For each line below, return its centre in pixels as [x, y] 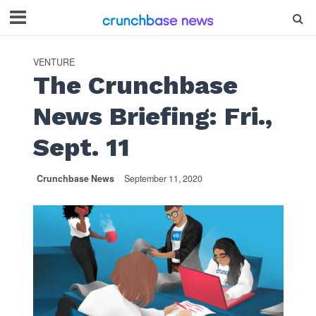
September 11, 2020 [163, 178]
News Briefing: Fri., [152, 116]
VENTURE [54, 62]
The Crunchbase [135, 85]
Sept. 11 [81, 147]
